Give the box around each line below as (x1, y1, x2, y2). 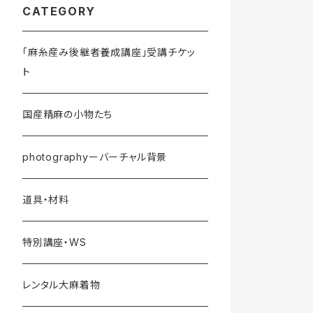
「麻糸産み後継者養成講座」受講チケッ (22, 45, 196, 58)
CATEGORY (22, 3, 96, 18)
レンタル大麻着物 (22, 278, 101, 291)
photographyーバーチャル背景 (22, 150, 168, 163)
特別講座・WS (22, 235, 87, 248)
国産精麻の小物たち (22, 108, 113, 120)
